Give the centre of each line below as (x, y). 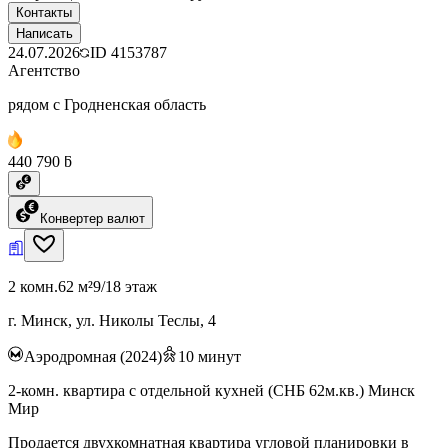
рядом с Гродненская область (107, 104)
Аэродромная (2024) (93, 356)
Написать (44, 33)
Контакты (44, 12)
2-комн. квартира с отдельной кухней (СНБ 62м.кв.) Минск (211, 390)
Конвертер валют (92, 218)
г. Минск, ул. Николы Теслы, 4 (112, 320)
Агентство (44, 70)
